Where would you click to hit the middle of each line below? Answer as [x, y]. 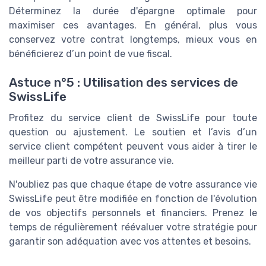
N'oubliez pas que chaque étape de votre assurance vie [133, 185]
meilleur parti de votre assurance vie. [91, 161]
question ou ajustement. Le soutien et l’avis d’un [133, 132]
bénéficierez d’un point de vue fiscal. [91, 54]
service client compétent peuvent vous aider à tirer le [133, 147]
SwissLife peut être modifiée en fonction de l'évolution [133, 199]
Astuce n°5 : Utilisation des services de [123, 83]
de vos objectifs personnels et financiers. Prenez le [133, 213]
